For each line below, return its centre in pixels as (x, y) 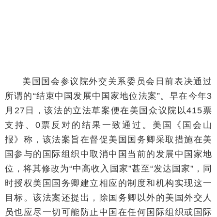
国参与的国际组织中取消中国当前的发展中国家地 (108, 154)
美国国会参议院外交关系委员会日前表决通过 (117, 81)
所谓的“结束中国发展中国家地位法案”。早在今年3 (108, 96)
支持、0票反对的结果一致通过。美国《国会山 (108, 125)
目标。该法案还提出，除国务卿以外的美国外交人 (108, 197)
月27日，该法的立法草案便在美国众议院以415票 (108, 110)
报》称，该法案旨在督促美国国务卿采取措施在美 (108, 139)
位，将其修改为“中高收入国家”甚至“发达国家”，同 (108, 168)
